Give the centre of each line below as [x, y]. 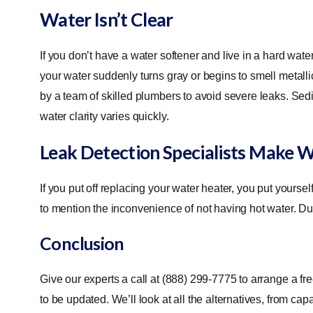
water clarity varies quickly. [106, 116]
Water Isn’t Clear [107, 19]
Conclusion [82, 243]
